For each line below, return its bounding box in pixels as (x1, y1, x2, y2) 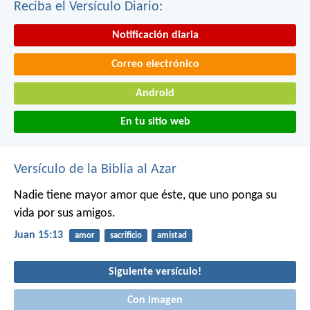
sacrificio (109, 231, 142, 241)
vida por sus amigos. (14, 207, 116, 221)
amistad (156, 231, 187, 241)
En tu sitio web (120, 116, 190, 128)
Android (136, 87, 174, 99)
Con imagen (127, 295, 183, 307)
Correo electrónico (111, 58, 199, 70)
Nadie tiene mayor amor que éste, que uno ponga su (14, 189, 277, 203)
